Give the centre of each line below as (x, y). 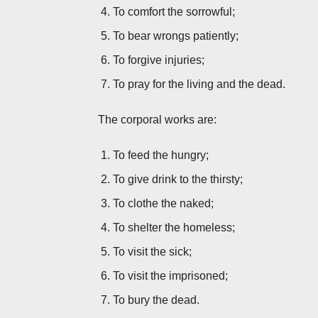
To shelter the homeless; (174, 227)
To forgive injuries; (159, 60)
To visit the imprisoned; (170, 275)
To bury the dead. (156, 300)
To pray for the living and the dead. (199, 84)
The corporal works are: (157, 119)
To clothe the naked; (163, 203)
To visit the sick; (152, 251)
